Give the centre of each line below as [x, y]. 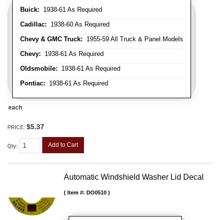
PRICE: [17, 127]
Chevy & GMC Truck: [51, 39]
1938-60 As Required [78, 24]
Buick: [30, 9]
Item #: [77, 193]
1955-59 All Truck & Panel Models [133, 39]
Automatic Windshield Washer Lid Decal [134, 177]
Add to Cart [63, 145]
